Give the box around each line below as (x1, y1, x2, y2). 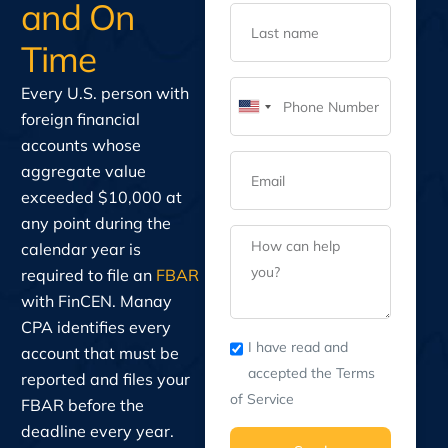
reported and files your (20, 369, 190, 389)
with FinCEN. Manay (20, 291, 172, 311)
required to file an (20, 265, 156, 285)
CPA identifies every (20, 317, 171, 337)
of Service (229, 390, 294, 408)
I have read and (247, 338, 348, 356)
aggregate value (20, 161, 146, 181)
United (238, 104, 281, 122)
